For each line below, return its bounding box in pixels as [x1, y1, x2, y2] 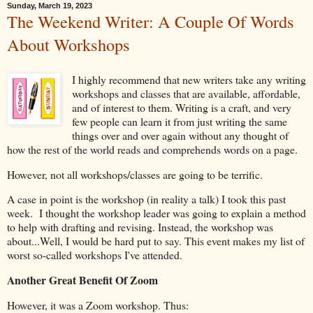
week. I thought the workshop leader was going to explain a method [7, 205, 306, 221]
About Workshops [7, 32, 130, 56]
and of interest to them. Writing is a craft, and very [71, 99, 291, 115]
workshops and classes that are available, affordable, [71, 85, 300, 101]
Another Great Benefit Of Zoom [7, 272, 158, 289]
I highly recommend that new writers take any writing [71, 71, 306, 87]
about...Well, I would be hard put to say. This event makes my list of [7, 233, 305, 249]
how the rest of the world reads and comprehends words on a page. [7, 141, 301, 156]
